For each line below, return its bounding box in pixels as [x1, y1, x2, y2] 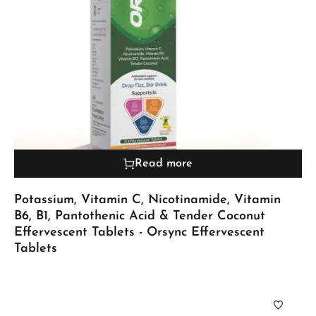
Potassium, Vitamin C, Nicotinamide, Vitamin [14, 193, 281, 207]
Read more [135, 158, 193, 170]
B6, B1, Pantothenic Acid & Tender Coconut [14, 209, 265, 224]
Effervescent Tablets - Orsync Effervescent [14, 226, 265, 240]
